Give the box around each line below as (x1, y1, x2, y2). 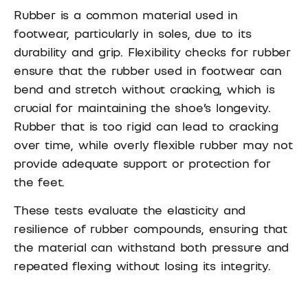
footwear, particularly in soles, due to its (14, 25, 252, 41)
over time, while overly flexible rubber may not (14, 136, 293, 152)
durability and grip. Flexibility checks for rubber (14, 43, 291, 59)
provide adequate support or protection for (14, 155, 271, 170)
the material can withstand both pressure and (14, 239, 289, 255)
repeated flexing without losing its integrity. (14, 258, 271, 274)
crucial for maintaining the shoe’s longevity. (14, 99, 271, 115)
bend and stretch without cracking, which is (14, 80, 275, 96)
